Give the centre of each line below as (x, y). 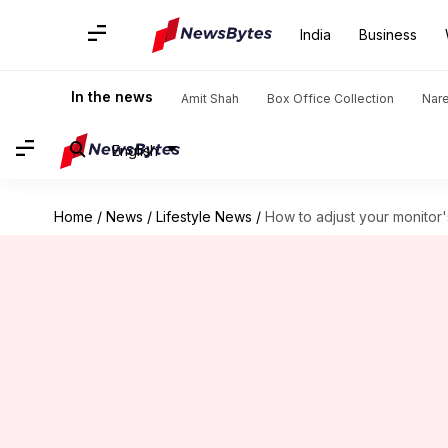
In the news (112, 96)
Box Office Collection (330, 98)
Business (388, 34)
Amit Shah (210, 98)
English (135, 150)
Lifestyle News (203, 216)
